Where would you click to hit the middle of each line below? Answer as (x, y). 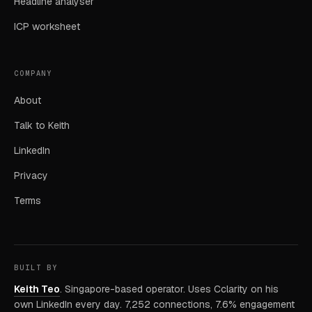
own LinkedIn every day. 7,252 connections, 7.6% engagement (154, 304)
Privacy (31, 175)
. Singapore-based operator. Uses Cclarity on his (169, 289)
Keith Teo (37, 289)
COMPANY (33, 73)
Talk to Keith (42, 125)
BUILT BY (36, 267)
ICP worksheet (47, 26)
